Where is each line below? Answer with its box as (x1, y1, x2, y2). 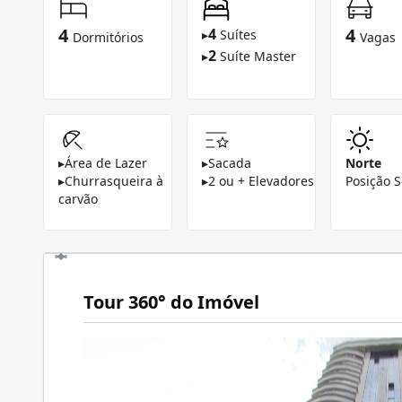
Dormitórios (73, 29, 144, 46)
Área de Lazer (65, 154, 147, 171)
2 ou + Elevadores (208, 172, 314, 189)
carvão (58, 190, 98, 207)
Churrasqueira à (65, 172, 163, 189)
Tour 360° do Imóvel (83, 290, 259, 314)
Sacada (208, 154, 251, 171)
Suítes (220, 26, 257, 43)
